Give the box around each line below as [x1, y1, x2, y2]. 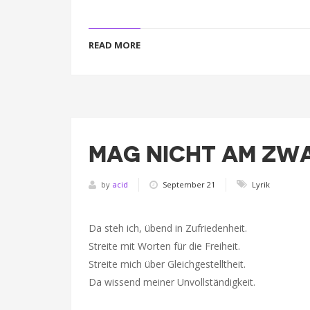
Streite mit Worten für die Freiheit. [89, 239, 240, 253]
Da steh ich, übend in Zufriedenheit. [89, 221, 247, 235]
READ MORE [89, 39, 140, 51]
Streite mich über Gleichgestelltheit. [89, 257, 246, 271]
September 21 [163, 179, 215, 190]
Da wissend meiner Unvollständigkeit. [89, 275, 255, 289]
